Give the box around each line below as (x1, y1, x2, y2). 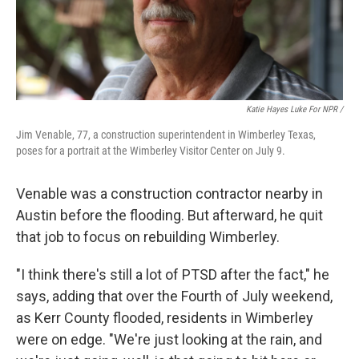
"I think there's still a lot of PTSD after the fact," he (16, 266, 329, 283)
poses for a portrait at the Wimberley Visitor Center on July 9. (16, 144, 285, 157)
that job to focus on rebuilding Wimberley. (16, 228, 280, 245)
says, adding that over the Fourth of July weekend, (16, 288, 333, 305)
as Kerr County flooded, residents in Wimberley (16, 309, 313, 326)
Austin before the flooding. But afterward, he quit (16, 207, 323, 224)
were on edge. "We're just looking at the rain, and (16, 331, 322, 348)
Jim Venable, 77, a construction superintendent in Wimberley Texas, (16, 128, 316, 141)
